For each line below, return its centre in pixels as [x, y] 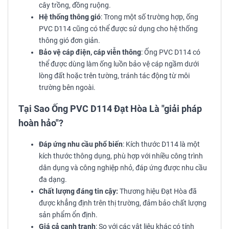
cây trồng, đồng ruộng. [75, 6]
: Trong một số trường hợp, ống [150, 17]
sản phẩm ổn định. [68, 215]
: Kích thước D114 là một [161, 145]
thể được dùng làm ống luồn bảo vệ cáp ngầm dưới [119, 64]
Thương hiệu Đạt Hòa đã [157, 192]
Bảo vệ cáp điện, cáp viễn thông [90, 53]
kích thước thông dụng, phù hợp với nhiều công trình [121, 156]
